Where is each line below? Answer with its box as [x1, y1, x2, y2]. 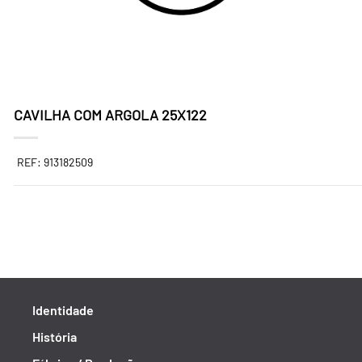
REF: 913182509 [17, 155, 93, 169]
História [32, 329, 77, 344]
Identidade [32, 302, 94, 318]
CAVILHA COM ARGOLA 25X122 [14, 106, 207, 124]
